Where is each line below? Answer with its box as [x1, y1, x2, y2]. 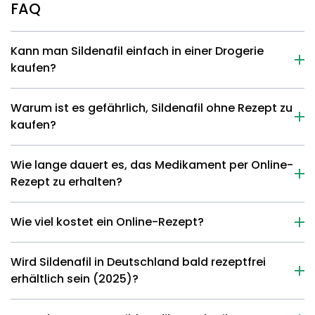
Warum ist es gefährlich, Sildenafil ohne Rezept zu [11, 100, 292, 116]
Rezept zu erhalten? [11, 174, 122, 190]
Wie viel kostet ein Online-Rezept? [11, 214, 204, 230]
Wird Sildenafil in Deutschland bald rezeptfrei [11, 254, 266, 270]
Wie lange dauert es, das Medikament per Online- [11, 157, 293, 173]
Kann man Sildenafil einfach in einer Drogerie [11, 43, 264, 59]
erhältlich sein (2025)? [11, 271, 139, 287]
